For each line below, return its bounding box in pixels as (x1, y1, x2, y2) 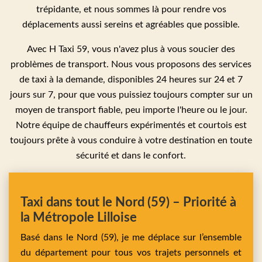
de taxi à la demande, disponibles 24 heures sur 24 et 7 (19, 75, 243, 85)
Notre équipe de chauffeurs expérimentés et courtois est (15, 120, 247, 130)
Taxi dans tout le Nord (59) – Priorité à (20, 196, 236, 209)
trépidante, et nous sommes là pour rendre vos (36, 5, 226, 15)
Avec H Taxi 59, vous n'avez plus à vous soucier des (27, 44, 235, 54)
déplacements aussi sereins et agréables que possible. (22, 20, 240, 30)
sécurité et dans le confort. (76, 151, 186, 161)
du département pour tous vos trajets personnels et (20, 248, 242, 258)
